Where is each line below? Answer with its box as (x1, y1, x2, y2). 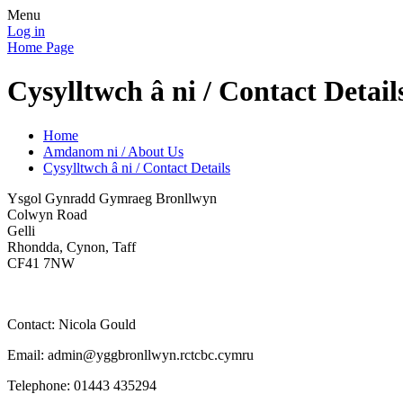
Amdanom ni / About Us (43, 143, 184, 159)
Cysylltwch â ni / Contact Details (43, 159, 230, 175)
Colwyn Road (7, 206, 87, 222)
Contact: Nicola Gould (7, 316, 136, 332)
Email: (7, 346, 48, 363)
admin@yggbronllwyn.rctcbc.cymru (48, 346, 254, 363)
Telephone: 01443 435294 (7, 377, 157, 393)
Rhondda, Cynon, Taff (7, 238, 136, 255)
